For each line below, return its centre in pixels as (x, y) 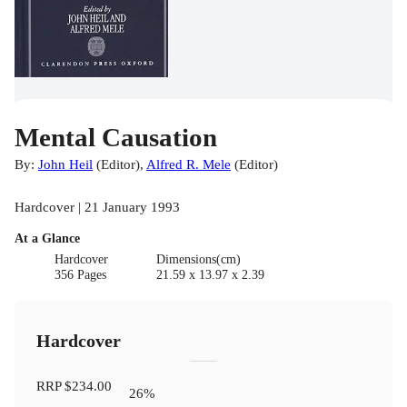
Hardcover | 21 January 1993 (97, 206)
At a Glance (47, 238)
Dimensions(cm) (198, 259)
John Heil (65, 164)
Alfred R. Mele (189, 164)
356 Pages (81, 274)
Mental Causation (116, 137)
